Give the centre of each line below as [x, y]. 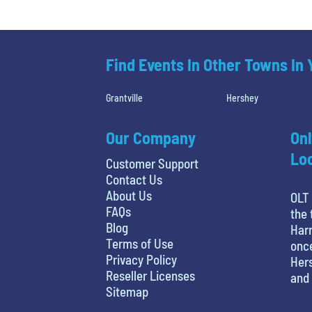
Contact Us [134, 179]
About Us [129, 195]
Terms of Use [140, 243]
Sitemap [127, 291]
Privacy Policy [141, 259]
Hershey [243, 97]
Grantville [124, 97]
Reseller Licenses [150, 275]
